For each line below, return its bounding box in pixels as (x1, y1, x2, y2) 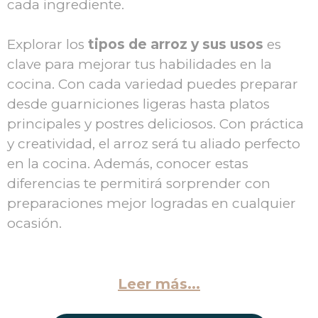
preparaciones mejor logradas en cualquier (7, 195, 296, 212)
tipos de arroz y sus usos (88, 36, 263, 53)
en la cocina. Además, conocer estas (7, 155, 248, 172)
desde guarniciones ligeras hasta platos (7, 96, 270, 113)
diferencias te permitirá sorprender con (7, 175, 270, 192)
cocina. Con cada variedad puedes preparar (7, 76, 298, 93)
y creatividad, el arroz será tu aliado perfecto (7, 136, 300, 153)
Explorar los (7, 36, 88, 53)
